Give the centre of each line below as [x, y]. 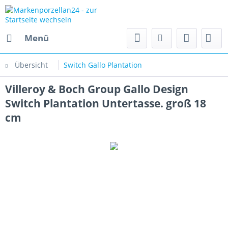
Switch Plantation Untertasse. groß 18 [106, 103]
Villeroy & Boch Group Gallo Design [97, 89]
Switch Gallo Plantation [103, 65]
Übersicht [31, 65]
